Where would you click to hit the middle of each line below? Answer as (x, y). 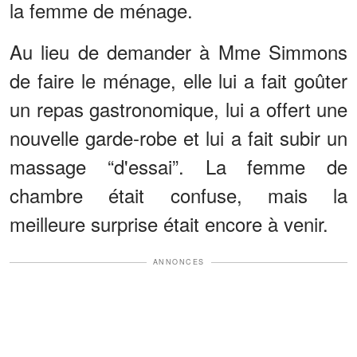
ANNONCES (178, 262)
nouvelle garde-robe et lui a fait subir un (178, 138)
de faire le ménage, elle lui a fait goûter (178, 80)
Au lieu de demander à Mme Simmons (178, 52)
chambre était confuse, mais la (178, 195)
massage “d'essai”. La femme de (178, 167)
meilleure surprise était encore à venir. (169, 224)
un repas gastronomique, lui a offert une (178, 109)
